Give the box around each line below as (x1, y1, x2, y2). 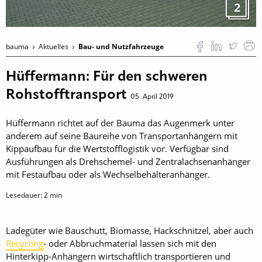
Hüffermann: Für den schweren (6, 70, 208, 84)
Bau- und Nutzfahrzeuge (78, 42, 164, 51)
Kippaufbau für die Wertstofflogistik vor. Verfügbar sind (6, 143, 229, 154)
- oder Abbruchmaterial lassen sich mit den (43, 237, 216, 249)
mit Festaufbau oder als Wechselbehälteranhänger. (6, 168, 210, 180)
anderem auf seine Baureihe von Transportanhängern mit (6, 130, 237, 142)
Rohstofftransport (6, 88, 130, 102)
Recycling (6, 237, 43, 249)
